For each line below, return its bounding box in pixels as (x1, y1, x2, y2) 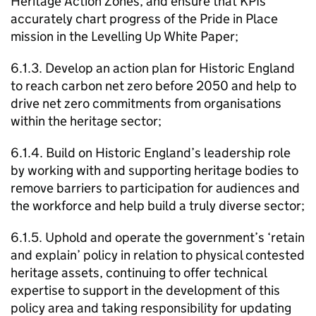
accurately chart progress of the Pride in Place (11, 11, 278, 27)
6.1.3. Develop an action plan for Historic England (11, 60, 295, 76)
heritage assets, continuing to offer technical (11, 265, 267, 281)
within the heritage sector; (11, 113, 162, 129)
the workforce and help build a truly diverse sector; (11, 197, 305, 214)
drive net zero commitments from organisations (11, 95, 281, 111)
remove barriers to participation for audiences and (11, 180, 300, 196)
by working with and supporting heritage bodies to (11, 162, 298, 178)
